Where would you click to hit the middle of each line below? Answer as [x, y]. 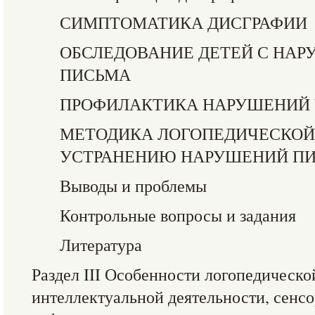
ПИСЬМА [95, 75]
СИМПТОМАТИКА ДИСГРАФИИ [184, 22]
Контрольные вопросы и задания [178, 215]
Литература [101, 245]
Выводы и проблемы [133, 186]
